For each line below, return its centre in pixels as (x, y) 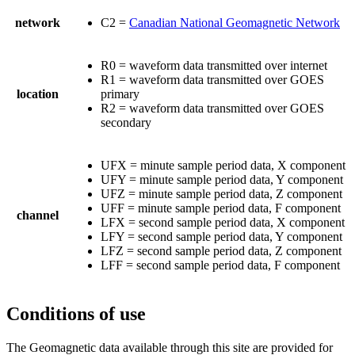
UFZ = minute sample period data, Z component (221, 194)
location (37, 94)
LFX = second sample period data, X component (223, 223)
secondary (126, 123)
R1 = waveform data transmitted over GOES (212, 80)
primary (120, 94)
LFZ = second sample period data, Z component (221, 251)
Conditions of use (76, 314)
